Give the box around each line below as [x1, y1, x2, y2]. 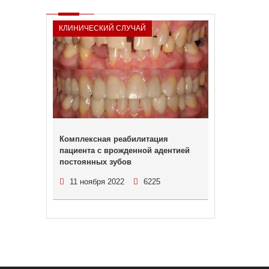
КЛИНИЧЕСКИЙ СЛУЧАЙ [58, 24, 146, 32]
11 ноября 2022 [69, 177, 124, 186]
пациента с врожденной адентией [59, 146, 190, 155]
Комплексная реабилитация [59, 134, 168, 144]
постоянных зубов [59, 157, 131, 166]
